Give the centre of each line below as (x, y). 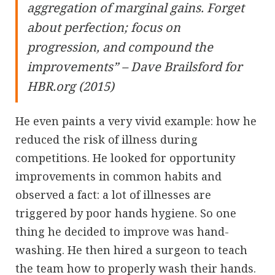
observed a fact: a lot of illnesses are (113, 195)
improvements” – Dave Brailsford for (134, 67)
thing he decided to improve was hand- (122, 232)
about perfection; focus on (104, 28)
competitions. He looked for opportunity (125, 158)
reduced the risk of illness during (107, 140)
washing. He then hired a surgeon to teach (131, 250)
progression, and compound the (120, 47)
